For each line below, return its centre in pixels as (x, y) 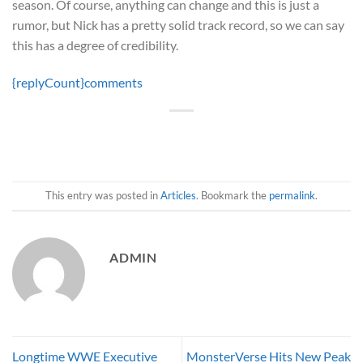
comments (113, 82)
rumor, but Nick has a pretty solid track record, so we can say (178, 24)
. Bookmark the (233, 196)
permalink (292, 196)
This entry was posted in (103, 196)
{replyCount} (48, 82)
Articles (178, 196)
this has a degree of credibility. (95, 45)
